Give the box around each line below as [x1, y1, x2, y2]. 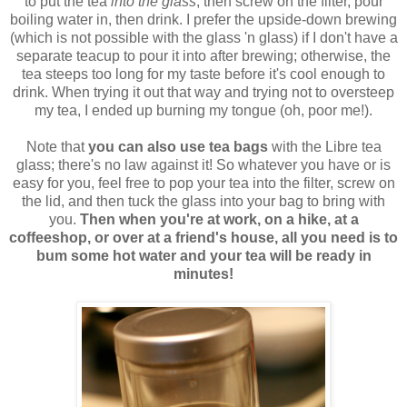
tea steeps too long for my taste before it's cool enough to [22, 66, 385, 83]
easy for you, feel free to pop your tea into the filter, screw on [12, 175, 395, 192]
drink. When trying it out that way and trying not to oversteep [13, 84, 394, 101]
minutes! [174, 266, 233, 283]
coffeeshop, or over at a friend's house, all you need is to [9, 230, 398, 246]
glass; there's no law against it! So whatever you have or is [16, 157, 391, 174]
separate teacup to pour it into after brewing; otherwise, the [16, 48, 391, 65]
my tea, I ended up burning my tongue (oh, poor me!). [35, 103, 372, 119]
